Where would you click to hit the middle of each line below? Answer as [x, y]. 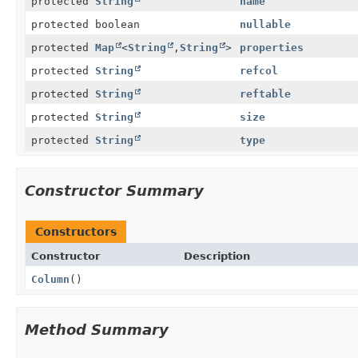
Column [50, 279]
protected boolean [86, 24]
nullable [265, 24]
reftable [265, 93]
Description [217, 256]
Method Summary [97, 329]
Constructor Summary [114, 190]
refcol [259, 70]
